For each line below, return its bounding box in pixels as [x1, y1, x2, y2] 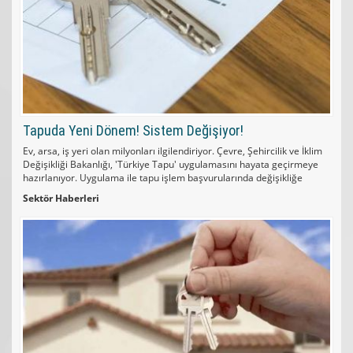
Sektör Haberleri [23, 191, 99, 205]
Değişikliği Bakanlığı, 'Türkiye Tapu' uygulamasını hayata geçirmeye [23, 157, 318, 171]
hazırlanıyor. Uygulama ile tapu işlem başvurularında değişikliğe [23, 170, 303, 184]
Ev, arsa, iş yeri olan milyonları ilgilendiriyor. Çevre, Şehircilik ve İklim [23, 143, 322, 158]
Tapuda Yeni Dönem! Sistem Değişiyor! [23, 121, 243, 139]
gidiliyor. [23, 184, 60, 198]
